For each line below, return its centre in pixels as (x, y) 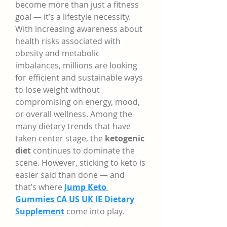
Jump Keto (85, 187)
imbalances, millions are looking (76, 65)
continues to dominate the (83, 150)
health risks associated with (68, 41)
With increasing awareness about (79, 29)
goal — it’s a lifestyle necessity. (73, 17)
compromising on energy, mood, (78, 102)
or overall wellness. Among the (74, 114)
